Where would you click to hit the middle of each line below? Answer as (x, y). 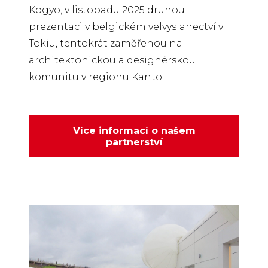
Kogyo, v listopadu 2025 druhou (107, 10)
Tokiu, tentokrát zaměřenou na (106, 43)
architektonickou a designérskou (112, 60)
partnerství (134, 142)
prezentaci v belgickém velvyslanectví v (126, 26)
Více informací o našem (134, 130)
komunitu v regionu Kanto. (96, 77)
